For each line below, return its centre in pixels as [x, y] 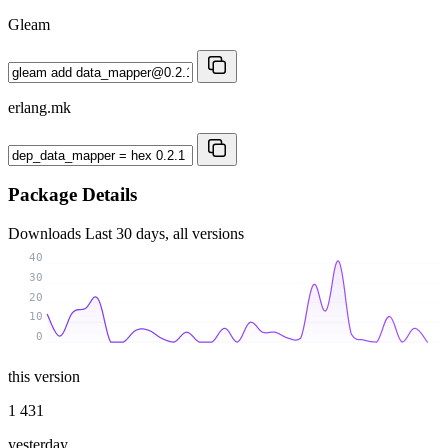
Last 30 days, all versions [164, 233]
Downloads [46, 233]
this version [44, 376]
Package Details [72, 195]
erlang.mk [39, 107]
